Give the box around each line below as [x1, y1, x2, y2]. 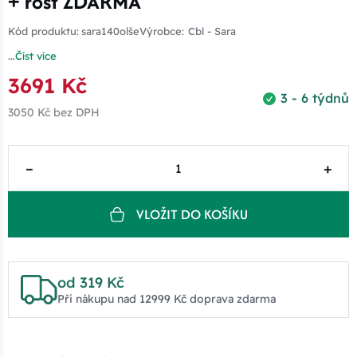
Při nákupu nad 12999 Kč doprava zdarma [57, 292, 276, 307]
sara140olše [81, 25, 139, 38]
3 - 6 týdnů [280, 90, 349, 107]
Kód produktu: [8, 25, 79, 38]
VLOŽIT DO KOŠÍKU [135, 204, 248, 224]
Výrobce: [139, 25, 184, 38]
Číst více [15, 49, 57, 63]
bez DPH [50, 105, 100, 120]
